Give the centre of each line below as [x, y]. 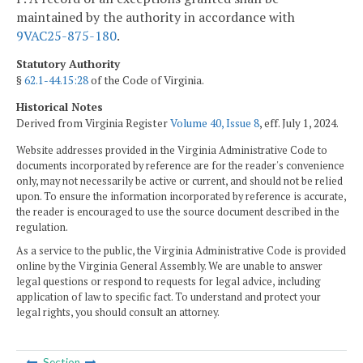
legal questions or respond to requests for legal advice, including [169, 281]
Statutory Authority [68, 64]
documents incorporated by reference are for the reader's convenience [180, 165]
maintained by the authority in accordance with [156, 17]
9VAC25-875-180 [66, 35]
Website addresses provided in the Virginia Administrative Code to [172, 150]
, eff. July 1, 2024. [299, 124]
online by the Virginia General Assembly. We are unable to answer [169, 266]
